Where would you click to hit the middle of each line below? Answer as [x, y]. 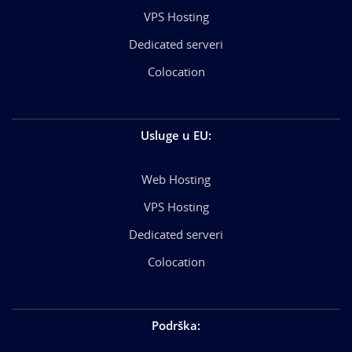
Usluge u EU [174, 135]
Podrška [174, 325]
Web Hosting [176, 179]
